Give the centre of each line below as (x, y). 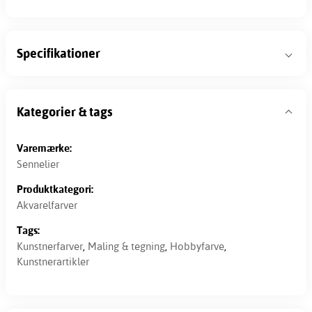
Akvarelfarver (47, 205)
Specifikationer (58, 53)
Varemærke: (44, 148)
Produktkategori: (55, 189)
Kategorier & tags (64, 111)
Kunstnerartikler (53, 262)
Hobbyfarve (197, 247)
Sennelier (38, 164)
